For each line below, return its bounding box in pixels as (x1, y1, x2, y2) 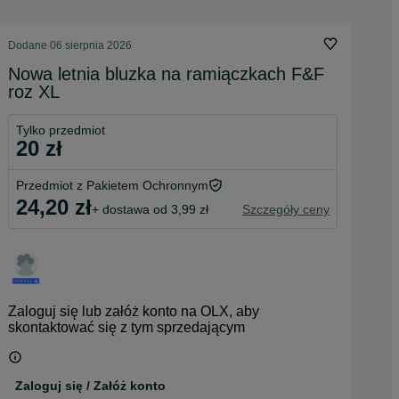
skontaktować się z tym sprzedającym (8, 320, 245, 335)
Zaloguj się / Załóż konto (15, 378, 166, 393)
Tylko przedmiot (16, 123, 105, 137)
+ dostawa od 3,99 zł (92, 201, 208, 216)
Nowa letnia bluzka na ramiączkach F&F (8, 64, 324, 84)
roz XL (8, 82, 60, 102)
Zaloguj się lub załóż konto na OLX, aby (8, 304, 259, 319)
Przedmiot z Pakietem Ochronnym (16, 178, 208, 192)
